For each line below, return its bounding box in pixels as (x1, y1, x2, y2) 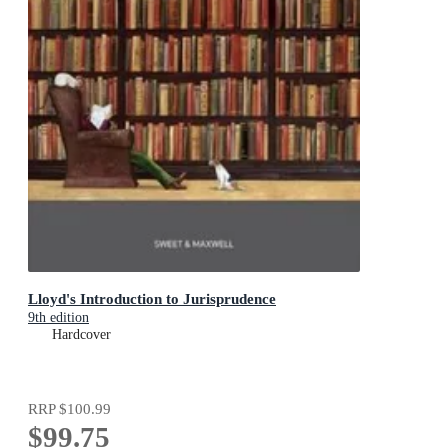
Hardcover (52, 326, 111, 342)
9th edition (28, 309, 89, 325)
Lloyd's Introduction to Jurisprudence (28, 289, 276, 307)
